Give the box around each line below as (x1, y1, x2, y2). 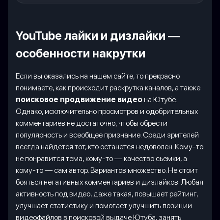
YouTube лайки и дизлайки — (16, 28, 180, 43)
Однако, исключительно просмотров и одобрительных (16, 106, 198, 116)
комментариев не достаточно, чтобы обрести (16, 118, 167, 128)
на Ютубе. (142, 94, 177, 104)
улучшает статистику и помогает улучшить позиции (16, 200, 192, 210)
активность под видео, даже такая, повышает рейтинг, (16, 189, 198, 198)
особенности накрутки (16, 46, 145, 60)
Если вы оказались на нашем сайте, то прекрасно (16, 71, 180, 81)
